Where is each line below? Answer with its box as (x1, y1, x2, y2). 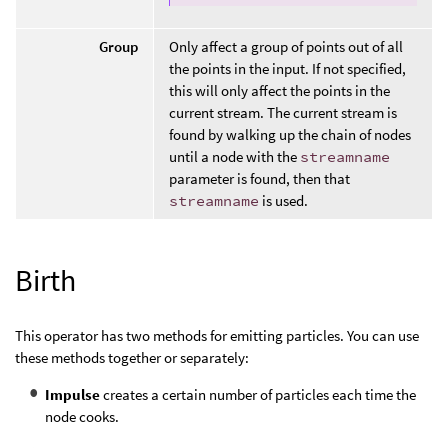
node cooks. (45, 406, 119, 426)
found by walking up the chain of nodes (169, 124, 411, 144)
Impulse (45, 384, 100, 404)
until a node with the (169, 146, 300, 166)
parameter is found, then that (169, 168, 350, 188)
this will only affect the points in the (169, 80, 390, 100)
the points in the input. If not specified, (169, 58, 406, 78)
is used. (259, 190, 308, 210)
